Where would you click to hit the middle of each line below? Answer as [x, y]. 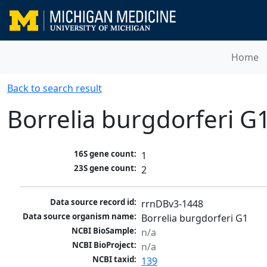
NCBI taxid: [115, 260]
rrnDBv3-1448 [173, 204]
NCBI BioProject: [105, 245]
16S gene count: [105, 154]
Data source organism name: [80, 217]
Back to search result [55, 88]
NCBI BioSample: [104, 231]
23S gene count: [105, 168]
